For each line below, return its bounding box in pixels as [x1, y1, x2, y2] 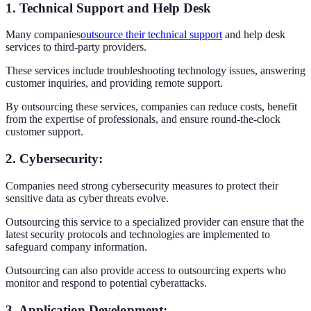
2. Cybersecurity [6, 151, 99, 167]
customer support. [6, 126, 83, 138]
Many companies [6, 28, 81, 41]
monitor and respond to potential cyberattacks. [6, 276, 207, 289]
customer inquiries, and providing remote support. [6, 77, 223, 90]
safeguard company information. [6, 240, 147, 253]
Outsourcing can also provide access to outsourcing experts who [6, 264, 286, 276]
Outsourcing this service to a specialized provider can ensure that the [6, 215, 304, 228]
